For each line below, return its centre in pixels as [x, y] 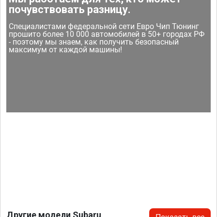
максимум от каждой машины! [66, 50]
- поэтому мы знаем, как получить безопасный [94, 42]
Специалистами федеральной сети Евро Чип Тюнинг [104, 27]
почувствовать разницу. [70, 10]
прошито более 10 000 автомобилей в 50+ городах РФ [107, 34]
